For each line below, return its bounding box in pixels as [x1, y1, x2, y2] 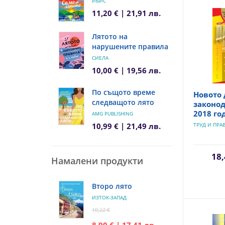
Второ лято [91, 181, 132, 191]
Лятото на [91, 31, 128, 41]
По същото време [91, 87, 155, 97]
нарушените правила [91, 41, 168, 51]
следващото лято [91, 97, 154, 107]
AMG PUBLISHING [91, 109, 133, 117]
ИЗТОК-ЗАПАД [91, 193, 127, 201]
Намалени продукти [51, 154, 143, 167]
